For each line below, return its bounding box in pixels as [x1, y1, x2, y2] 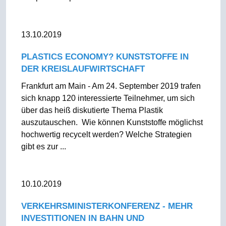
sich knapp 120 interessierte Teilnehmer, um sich [21, 94, 195, 102]
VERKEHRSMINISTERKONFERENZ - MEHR [21, 201, 193, 211]
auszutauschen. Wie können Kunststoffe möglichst [21, 118, 203, 127]
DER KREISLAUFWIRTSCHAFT [21, 64, 145, 74]
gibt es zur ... [21, 142, 66, 151]
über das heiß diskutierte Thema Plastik [21, 106, 163, 115]
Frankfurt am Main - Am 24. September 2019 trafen [21, 82, 201, 90]
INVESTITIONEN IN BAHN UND [21, 213, 144, 223]
